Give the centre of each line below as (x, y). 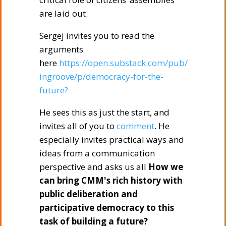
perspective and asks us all (94, 166)
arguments (61, 49)
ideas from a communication (97, 153)
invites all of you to (78, 126)
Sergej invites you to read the (97, 35)
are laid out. (64, 13)
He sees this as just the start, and (104, 112)
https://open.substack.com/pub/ (123, 63)
